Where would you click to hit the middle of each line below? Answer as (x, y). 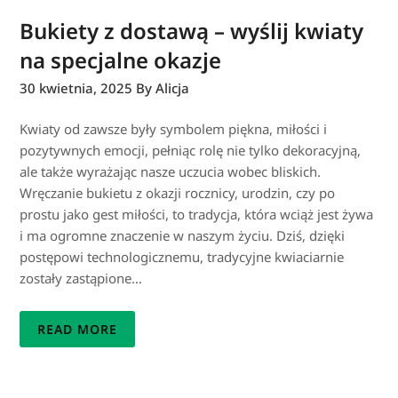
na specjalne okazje (121, 60)
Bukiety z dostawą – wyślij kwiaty (192, 30)
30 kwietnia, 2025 (76, 88)
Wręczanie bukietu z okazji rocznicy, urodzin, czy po (178, 192)
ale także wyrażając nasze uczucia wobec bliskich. (171, 171)
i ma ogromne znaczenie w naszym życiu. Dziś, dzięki (183, 235)
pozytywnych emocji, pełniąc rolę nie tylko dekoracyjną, (191, 150)
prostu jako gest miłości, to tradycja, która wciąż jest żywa (197, 214)
